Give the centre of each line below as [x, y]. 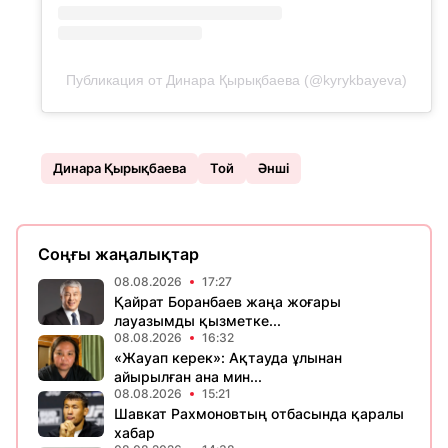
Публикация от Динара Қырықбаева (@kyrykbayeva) [236, 80]
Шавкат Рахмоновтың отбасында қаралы [259, 414]
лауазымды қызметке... [197, 321]
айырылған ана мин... [188, 377]
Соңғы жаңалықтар [118, 254]
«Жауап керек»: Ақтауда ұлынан [228, 358]
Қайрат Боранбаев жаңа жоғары [227, 302]
